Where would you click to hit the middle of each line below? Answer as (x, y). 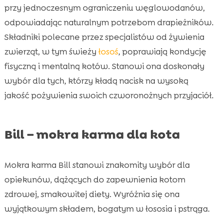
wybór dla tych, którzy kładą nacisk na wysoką (96, 81)
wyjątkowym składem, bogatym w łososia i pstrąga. (107, 209)
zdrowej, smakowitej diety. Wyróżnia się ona (92, 194)
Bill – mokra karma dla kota (92, 134)
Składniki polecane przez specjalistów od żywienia (104, 37)
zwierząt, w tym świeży (51, 51)
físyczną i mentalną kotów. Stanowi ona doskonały (104, 66)
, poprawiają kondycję (162, 51)
